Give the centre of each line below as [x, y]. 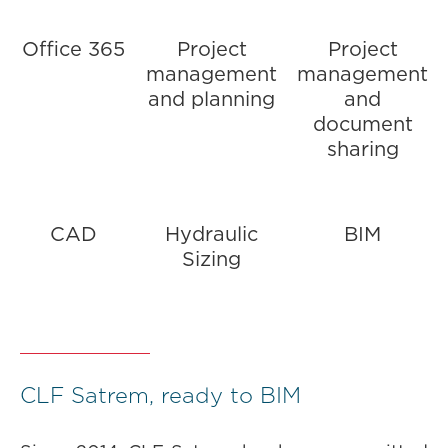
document [362, 125]
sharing [362, 150]
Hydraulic [211, 235]
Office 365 [73, 50]
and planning [211, 100]
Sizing [211, 260]
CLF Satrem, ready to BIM [160, 396]
